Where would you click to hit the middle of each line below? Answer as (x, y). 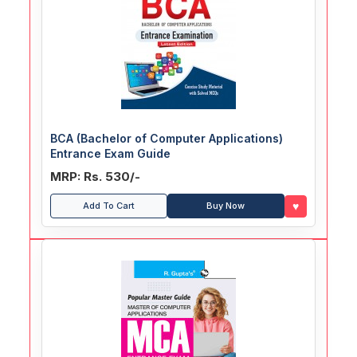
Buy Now (226, 206)
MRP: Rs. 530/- (96, 177)
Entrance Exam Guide (111, 154)
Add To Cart (109, 206)
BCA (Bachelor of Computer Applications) (167, 139)
